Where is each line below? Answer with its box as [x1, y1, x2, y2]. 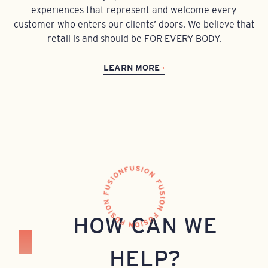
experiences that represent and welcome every [31, 4, 237, 15]
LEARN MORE [103, 62, 160, 72]
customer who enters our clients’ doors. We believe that [13, 18, 255, 29]
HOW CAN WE [72, 212, 218, 238]
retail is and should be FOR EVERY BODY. [47, 32, 221, 44]
